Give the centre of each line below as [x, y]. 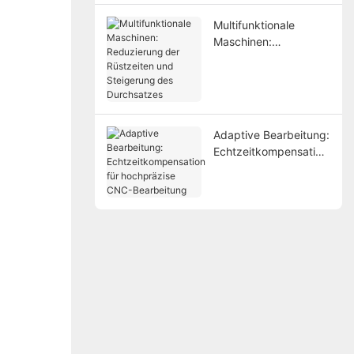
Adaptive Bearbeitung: [271, 134]
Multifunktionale [254, 24]
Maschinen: [242, 41]
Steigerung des [252, 91]
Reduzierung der [256, 58]
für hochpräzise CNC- [269, 168]
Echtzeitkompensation [270, 151]
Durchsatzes [245, 107]
